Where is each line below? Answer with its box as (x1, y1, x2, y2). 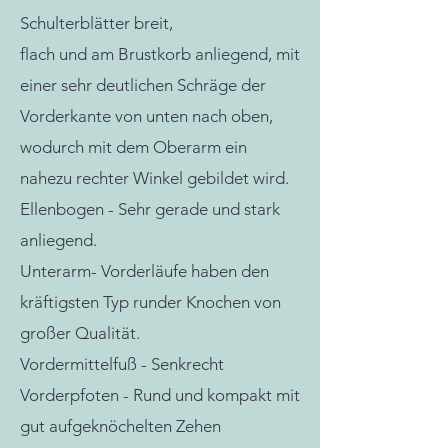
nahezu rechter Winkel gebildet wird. (20, 168, 289, 188)
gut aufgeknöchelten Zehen (20, 416, 221, 436)
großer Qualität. (20, 323, 140, 343)
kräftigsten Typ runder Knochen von (20, 292, 281, 312)
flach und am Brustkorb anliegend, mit (20, 44, 300, 64)
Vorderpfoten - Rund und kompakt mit (20, 385, 300, 405)
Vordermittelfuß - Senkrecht (20, 354, 224, 374)
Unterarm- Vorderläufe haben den (20, 261, 269, 281)
